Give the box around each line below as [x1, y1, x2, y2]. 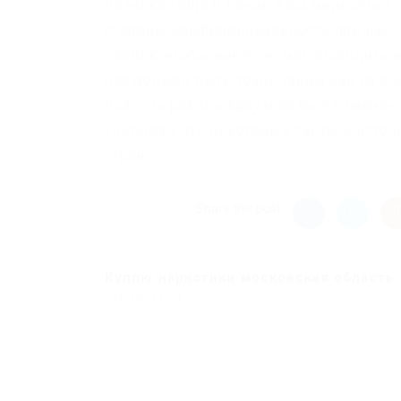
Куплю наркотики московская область [105, 269, 396, 286]
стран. [105, 147, 149, 164]
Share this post [196, 201, 281, 216]
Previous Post [111, 292, 182, 304]
